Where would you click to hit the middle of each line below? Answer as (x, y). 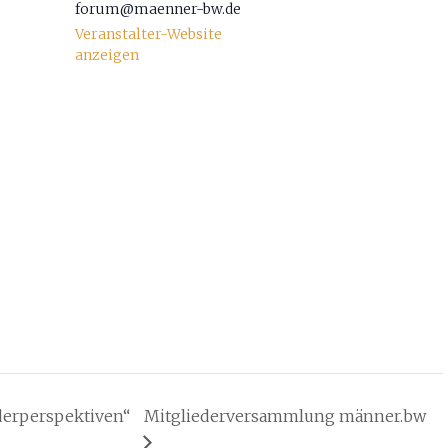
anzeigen (107, 55)
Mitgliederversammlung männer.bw (284, 415)
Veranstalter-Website (148, 34)
